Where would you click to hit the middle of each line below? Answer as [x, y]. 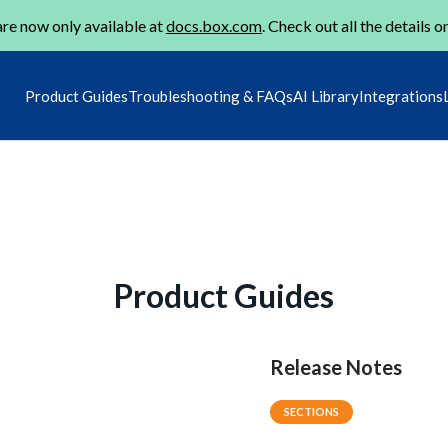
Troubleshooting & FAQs [210, 96]
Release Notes [336, 367]
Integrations [401, 96]
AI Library [326, 96]
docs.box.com [214, 25]
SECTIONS [312, 411]
